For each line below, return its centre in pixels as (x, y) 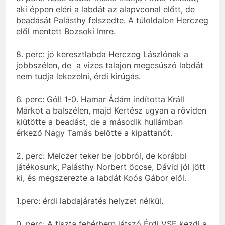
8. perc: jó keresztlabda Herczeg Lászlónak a (102, 54)
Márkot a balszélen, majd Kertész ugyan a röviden (111, 110)
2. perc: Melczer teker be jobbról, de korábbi (101, 155)
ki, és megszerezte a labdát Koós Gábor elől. (101, 178)
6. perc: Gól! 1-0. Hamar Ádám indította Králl (100, 99)
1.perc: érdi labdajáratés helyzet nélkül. (90, 201)
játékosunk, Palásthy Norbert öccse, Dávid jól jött (111, 166)
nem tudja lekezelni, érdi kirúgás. (78, 76)
